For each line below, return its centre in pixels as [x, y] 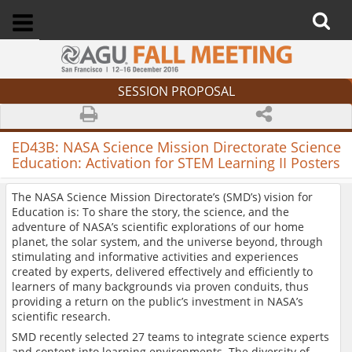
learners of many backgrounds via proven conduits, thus [160, 287]
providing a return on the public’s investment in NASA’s [158, 302]
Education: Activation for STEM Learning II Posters [176, 163]
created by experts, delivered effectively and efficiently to [162, 272]
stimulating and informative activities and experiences [155, 257]
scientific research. [61, 317]
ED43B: [37, 147]
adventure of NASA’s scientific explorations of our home [158, 227]
